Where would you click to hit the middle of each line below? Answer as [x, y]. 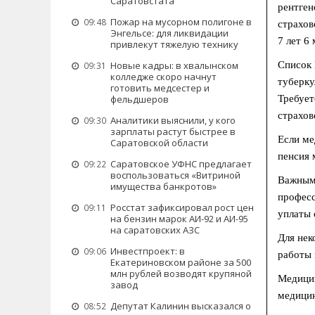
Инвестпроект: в [148, 251]
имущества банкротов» [163, 186]
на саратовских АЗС [155, 230]
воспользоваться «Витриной [175, 175]
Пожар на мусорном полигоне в [181, 22]
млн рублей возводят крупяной [181, 274]
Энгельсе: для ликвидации [169, 33]
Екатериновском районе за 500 [181, 262]
